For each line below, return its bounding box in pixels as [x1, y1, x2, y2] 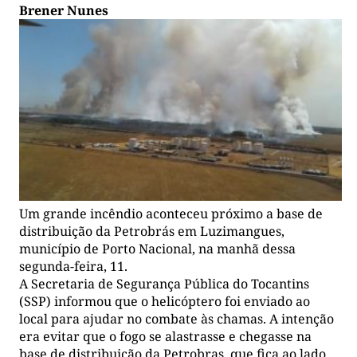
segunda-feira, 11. [19, 257, 127, 275]
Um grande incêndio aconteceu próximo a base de [19, 204, 323, 222]
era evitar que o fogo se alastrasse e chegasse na [19, 327, 312, 345]
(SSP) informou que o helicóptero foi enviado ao [19, 292, 310, 310]
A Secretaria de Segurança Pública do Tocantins [19, 274, 309, 292]
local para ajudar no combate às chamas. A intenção [19, 309, 334, 328]
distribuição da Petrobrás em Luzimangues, [19, 222, 284, 240]
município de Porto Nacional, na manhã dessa [19, 239, 296, 257]
